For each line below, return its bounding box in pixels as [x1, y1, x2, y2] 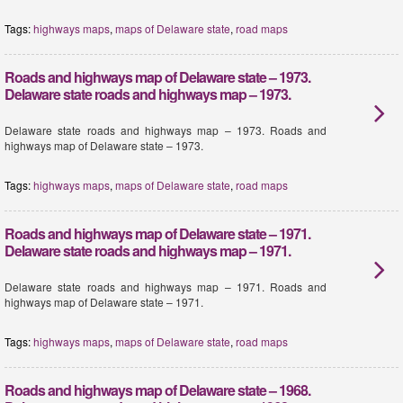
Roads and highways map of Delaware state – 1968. [4, 380, 310, 400]
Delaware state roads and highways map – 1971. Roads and [4, 279, 327, 294]
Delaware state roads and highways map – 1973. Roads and [4, 122, 327, 138]
